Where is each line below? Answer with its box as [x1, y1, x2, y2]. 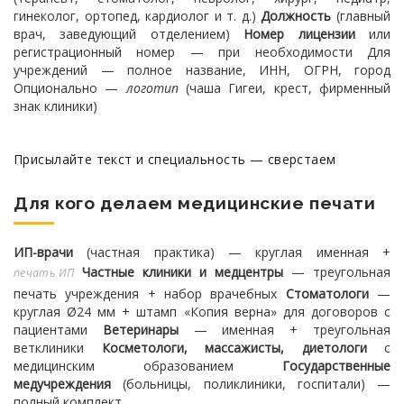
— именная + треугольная [178, 321, 391, 338]
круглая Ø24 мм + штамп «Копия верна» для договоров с [14, 303, 390, 320]
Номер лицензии [243, 25, 355, 42]
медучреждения [14, 375, 111, 392]
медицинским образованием [14, 357, 234, 374]
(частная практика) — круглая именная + [73, 243, 390, 261]
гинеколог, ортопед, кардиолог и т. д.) [14, 7, 256, 24]
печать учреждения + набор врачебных [14, 285, 278, 302]
